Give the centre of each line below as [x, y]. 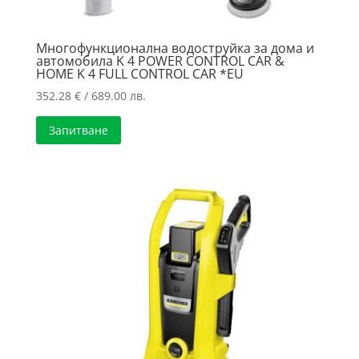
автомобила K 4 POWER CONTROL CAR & [160, 61]
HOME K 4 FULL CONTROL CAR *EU [139, 74]
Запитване [78, 131]
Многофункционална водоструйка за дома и [175, 48]
